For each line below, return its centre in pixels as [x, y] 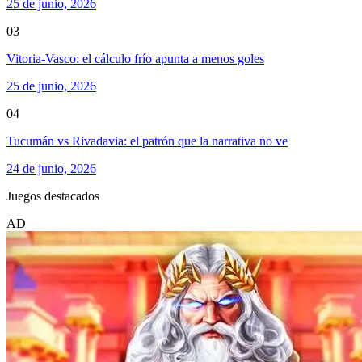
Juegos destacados [53, 196]
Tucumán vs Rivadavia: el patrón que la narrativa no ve [147, 141]
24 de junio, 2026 [51, 169]
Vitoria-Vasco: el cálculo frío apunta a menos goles [135, 59]
